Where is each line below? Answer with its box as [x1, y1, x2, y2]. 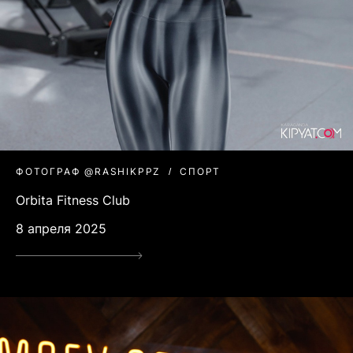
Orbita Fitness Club [16, 192, 130, 209]
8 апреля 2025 [16, 221, 106, 237]
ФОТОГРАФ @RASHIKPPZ [16, 165, 162, 178]
